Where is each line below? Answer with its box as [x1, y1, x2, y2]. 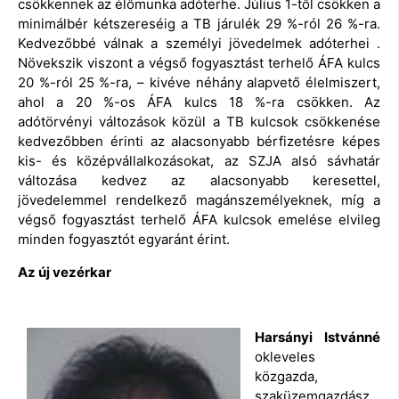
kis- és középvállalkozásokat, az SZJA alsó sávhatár [18, 152, 380, 170]
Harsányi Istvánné [255, 328, 380, 346]
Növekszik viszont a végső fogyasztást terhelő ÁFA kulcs [18, 54, 380, 72]
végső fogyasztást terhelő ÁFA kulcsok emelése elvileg [18, 211, 380, 229]
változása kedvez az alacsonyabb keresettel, [18, 172, 380, 190]
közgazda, [255, 367, 318, 385]
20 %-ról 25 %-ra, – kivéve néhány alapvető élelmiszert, [18, 74, 380, 92]
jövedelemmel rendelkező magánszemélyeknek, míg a [18, 191, 380, 209]
